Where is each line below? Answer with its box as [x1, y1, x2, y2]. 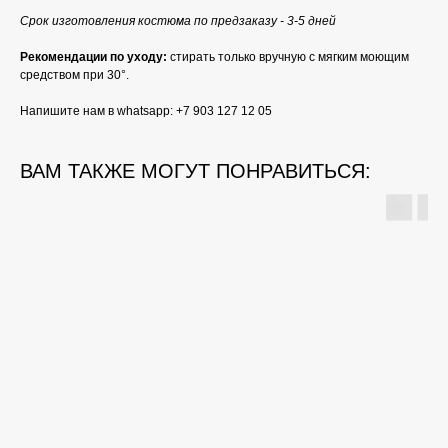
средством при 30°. [20, 68, 129, 83]
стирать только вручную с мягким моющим [167, 50, 409, 65]
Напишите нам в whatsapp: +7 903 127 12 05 [20, 104, 272, 119]
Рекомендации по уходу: [20, 50, 167, 65]
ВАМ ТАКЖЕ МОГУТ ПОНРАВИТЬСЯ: [20, 160, 371, 183]
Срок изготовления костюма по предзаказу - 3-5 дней [20, 14, 336, 29]
